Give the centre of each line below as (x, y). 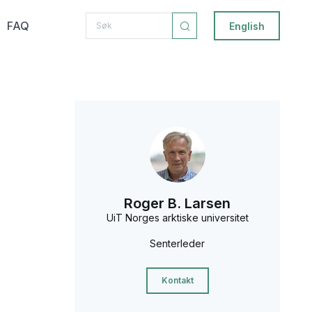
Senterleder (178, 243)
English (247, 26)
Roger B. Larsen (178, 203)
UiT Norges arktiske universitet (177, 218)
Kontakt (177, 281)
